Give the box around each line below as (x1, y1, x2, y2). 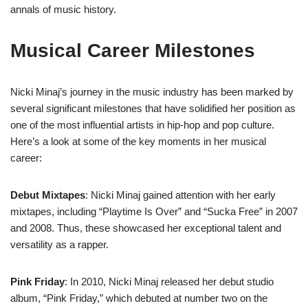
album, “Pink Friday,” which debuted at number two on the (10, 292, 267, 304)
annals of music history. (10, 3, 116, 15)
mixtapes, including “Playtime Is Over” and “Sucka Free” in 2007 (10, 206, 298, 217)
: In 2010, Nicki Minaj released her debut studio (65, 276, 274, 287)
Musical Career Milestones (10, 40, 255, 61)
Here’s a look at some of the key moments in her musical (10, 135, 266, 147)
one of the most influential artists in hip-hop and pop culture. (10, 119, 274, 131)
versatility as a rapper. (10, 239, 109, 250)
